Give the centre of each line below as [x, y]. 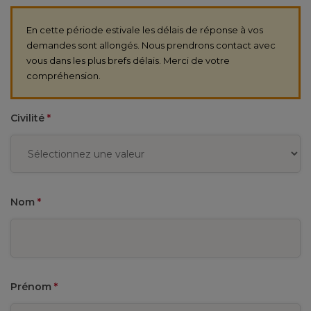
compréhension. [64, 76]
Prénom [32, 287]
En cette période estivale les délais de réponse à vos [145, 30]
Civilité [29, 118]
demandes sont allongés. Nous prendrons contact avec [151, 45]
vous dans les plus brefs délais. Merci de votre [128, 60]
